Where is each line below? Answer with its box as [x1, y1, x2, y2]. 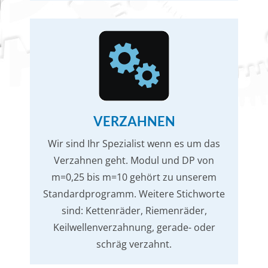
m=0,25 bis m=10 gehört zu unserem [51, 170, 217, 184]
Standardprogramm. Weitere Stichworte [43, 187, 225, 200]
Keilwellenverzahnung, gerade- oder [53, 221, 215, 234]
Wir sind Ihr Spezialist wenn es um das [48, 137, 220, 150]
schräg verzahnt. [96, 237, 172, 251]
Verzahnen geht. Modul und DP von [54, 154, 214, 167]
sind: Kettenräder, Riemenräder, [61, 204, 207, 217]
